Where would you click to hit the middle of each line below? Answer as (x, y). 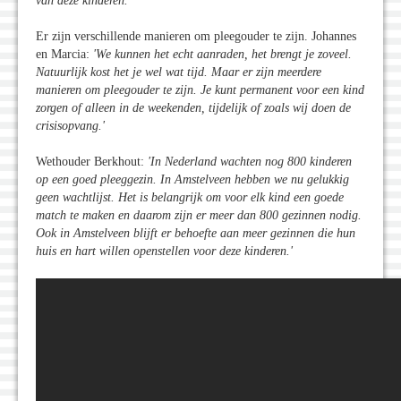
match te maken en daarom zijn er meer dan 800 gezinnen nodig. (199, 215)
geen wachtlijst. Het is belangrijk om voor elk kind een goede (190, 197)
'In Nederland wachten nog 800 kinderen (250, 161)
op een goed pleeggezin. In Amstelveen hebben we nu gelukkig (192, 179)
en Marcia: (64, 54)
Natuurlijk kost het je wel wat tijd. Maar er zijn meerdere (179, 72)
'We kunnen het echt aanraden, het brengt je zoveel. (222, 54)
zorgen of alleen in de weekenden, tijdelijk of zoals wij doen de (193, 107)
